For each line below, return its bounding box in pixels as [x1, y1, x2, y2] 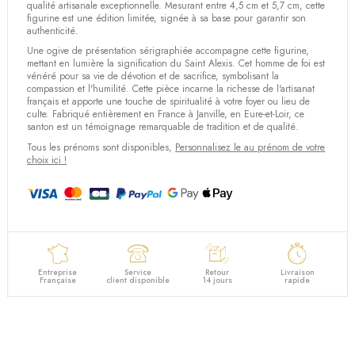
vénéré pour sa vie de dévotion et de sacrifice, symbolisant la [27, 69, 280, 84]
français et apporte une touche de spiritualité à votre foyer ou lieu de [27, 94, 311, 109]
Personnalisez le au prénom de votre [175, 139, 326, 155]
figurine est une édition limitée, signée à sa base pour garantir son [27, 10, 307, 25]
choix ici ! [27, 152, 67, 167]
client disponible [105, 274, 170, 287]
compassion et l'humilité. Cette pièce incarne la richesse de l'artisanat [27, 82, 315, 97]
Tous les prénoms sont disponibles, [27, 139, 176, 155]
